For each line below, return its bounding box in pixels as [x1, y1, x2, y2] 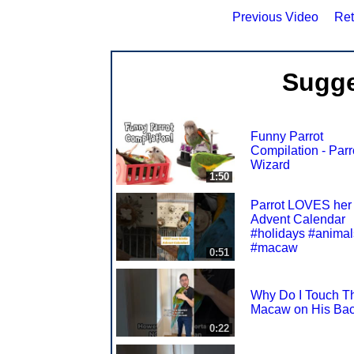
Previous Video [232, 10, 318, 24]
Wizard [250, 157, 290, 171]
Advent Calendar [250, 212, 345, 226]
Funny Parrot [250, 129, 323, 143]
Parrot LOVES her [250, 198, 352, 212]
